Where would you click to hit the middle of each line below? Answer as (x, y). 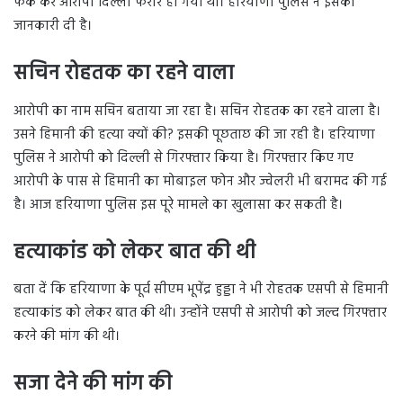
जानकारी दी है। (53, 27)
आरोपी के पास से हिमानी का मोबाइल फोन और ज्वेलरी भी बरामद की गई (200, 181)
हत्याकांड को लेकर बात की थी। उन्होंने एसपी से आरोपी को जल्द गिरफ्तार (200, 313)
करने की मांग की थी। (67, 337)
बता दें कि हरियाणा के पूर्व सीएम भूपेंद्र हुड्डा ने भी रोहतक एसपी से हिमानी (201, 290)
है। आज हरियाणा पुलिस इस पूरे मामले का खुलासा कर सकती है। (178, 205)
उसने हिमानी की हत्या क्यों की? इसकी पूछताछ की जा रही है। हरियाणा (194, 134)
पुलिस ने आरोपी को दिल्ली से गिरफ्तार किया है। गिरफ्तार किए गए (184, 158)
